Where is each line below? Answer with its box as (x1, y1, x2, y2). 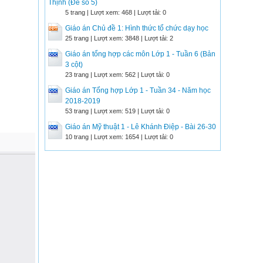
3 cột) (65, 60, 83, 69)
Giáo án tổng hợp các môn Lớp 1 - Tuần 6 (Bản (65, 50, 215, 58)
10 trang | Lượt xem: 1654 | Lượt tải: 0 (65, 133, 173, 140)
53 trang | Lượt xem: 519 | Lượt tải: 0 (65, 107, 170, 114)
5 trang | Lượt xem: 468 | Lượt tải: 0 (65, 9, 166, 16)
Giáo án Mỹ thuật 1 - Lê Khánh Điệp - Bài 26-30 (65, 123, 216, 131)
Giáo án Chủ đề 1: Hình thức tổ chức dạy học (65, 24, 208, 32)
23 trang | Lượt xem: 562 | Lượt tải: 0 (65, 71, 170, 78)
